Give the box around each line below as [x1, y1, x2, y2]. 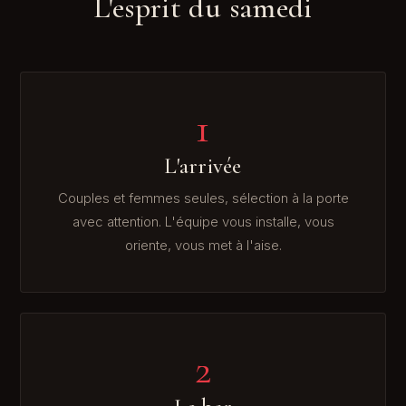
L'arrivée [164, 152, 242, 180]
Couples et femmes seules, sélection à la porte [57, 189, 349, 207]
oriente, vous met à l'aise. [124, 237, 282, 254]
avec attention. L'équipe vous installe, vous [72, 213, 334, 230]
